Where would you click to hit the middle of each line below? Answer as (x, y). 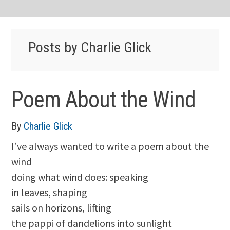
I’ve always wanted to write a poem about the (110, 146)
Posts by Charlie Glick (90, 48)
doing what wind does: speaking (80, 177)
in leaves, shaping (50, 193)
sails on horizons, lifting (62, 208)
